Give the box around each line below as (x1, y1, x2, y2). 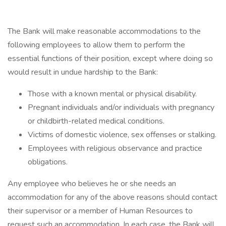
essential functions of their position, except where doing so (8, 53, 213, 64)
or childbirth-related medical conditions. (28, 116, 164, 127)
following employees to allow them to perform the (8, 39, 185, 50)
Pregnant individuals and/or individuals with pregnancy (28, 102, 214, 113)
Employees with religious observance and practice (28, 143, 202, 154)
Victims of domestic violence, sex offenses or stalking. (28, 129, 216, 140)
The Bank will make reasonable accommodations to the (8, 26, 201, 37)
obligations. (28, 156, 68, 167)
